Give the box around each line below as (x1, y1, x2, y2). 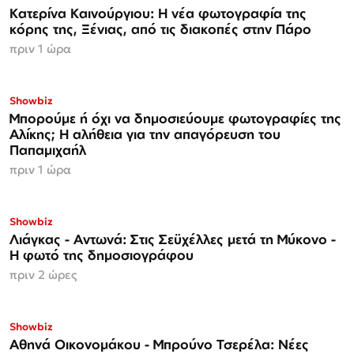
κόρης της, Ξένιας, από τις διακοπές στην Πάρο (9, 21, 311, 38)
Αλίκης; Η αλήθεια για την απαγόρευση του (9, 126, 281, 143)
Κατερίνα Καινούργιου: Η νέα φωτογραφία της (9, 5, 307, 22)
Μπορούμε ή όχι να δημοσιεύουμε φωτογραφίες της (9, 110, 341, 127)
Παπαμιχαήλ (9, 141, 86, 159)
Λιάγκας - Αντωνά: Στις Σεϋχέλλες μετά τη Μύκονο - (9, 231, 336, 248)
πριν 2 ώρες (9, 267, 77, 283)
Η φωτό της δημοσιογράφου (9, 247, 194, 264)
